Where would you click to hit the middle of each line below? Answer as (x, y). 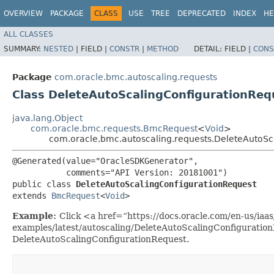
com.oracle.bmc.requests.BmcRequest (114, 128)
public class (44, 184)
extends (32, 195)
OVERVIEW (23, 13)
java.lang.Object (47, 118)
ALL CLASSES (28, 34)
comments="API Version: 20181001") (120, 172)
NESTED (58, 49)
